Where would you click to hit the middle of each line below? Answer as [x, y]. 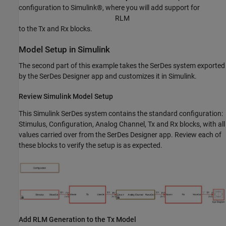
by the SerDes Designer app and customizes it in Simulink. [108, 76]
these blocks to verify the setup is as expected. [91, 146]
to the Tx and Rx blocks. [55, 29]
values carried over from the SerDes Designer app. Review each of [120, 135]
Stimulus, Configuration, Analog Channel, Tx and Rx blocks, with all [122, 124]
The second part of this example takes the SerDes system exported [122, 65]
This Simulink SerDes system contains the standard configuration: [121, 114]
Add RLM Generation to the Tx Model [77, 220]
